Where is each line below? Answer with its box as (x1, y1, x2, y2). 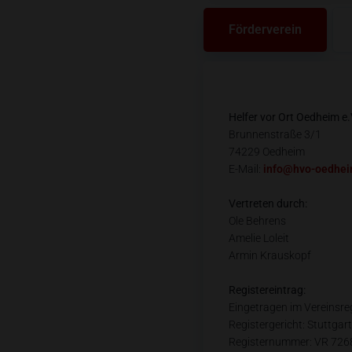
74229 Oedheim (228, 145, 305, 158)
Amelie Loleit (228, 232, 289, 244)
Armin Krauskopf (228, 249, 311, 262)
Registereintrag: (228, 284, 306, 296)
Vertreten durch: (228, 197, 307, 210)
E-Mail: (228, 163, 263, 175)
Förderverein (228, 22, 302, 37)
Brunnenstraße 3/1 (228, 128, 321, 141)
